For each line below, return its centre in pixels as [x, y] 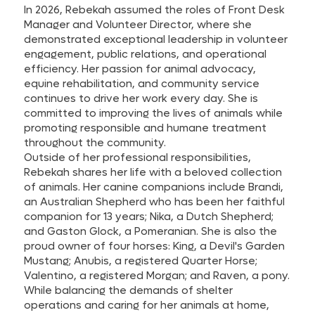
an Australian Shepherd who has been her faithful [155, 201]
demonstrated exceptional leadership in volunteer [156, 39]
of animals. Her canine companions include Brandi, [154, 187]
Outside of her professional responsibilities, [138, 157]
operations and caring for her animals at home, [147, 305]
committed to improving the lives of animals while [154, 113]
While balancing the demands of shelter [129, 290]
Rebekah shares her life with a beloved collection [153, 172]
